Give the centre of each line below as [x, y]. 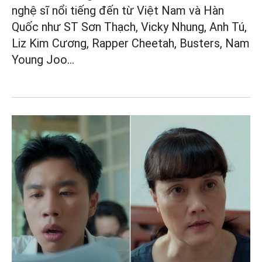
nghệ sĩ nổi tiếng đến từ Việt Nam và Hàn [118, 10]
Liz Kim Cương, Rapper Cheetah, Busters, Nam [131, 43]
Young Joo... [43, 59]
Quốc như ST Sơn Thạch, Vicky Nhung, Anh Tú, [129, 27]
